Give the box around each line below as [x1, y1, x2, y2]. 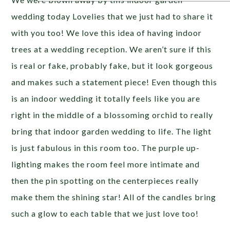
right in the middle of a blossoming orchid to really [11, 110, 214, 120]
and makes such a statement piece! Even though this [11, 77, 218, 87]
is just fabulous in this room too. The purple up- [11, 143, 200, 152]
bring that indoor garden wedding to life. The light [11, 126, 212, 136]
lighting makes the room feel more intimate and [11, 159, 200, 169]
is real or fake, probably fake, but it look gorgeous [11, 61, 214, 70]
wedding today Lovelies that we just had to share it [11, 11, 214, 21]
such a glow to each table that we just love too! [11, 208, 199, 218]
